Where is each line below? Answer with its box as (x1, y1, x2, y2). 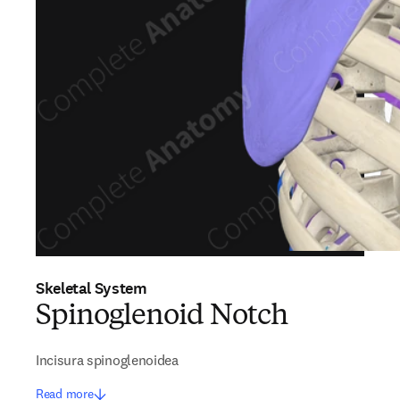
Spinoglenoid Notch (36, 303, 287, 331)
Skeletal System (36, 278, 147, 299)
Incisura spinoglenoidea (36, 351, 179, 369)
